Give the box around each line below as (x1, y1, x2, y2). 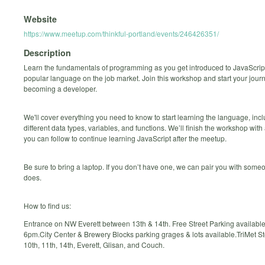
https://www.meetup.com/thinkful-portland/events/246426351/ (24, 28, 219, 38)
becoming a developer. (24, 83, 97, 94)
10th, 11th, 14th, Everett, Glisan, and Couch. (24, 240, 164, 250)
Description (24, 47, 71, 59)
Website (24, 12, 57, 25)
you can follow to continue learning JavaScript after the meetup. (24, 133, 227, 144)
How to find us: (24, 201, 73, 211)
